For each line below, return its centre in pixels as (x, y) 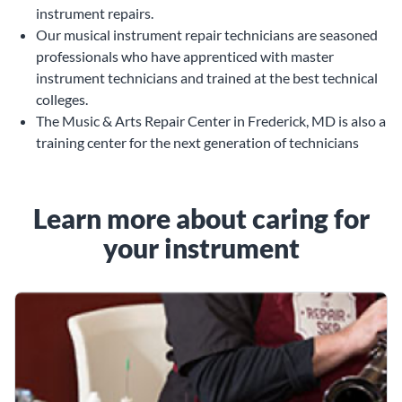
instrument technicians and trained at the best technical (207, 77)
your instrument (201, 247)
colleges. (62, 99)
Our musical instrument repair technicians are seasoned (207, 34)
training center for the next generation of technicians (197, 142)
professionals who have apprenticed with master (185, 56)
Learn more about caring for (201, 218)
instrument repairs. (95, 13)
